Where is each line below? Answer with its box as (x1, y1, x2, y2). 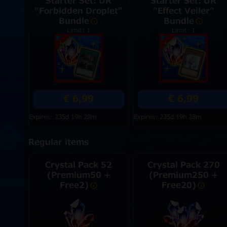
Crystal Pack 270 (147, 159, 220, 171)
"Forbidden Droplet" (34, 5, 123, 17)
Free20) (162, 179, 197, 192)
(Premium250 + (149, 169, 218, 181)
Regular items (28, 136, 89, 148)
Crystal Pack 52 (45, 159, 112, 171)
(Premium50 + (47, 169, 110, 181)
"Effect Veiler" (153, 5, 214, 17)
